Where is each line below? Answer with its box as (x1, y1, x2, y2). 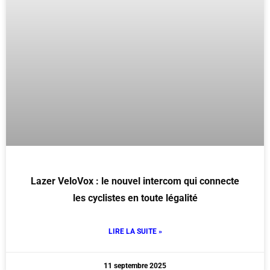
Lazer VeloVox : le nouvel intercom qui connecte (31, 175, 239, 187)
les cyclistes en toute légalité (72, 192, 198, 204)
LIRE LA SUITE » (108, 227, 162, 236)
